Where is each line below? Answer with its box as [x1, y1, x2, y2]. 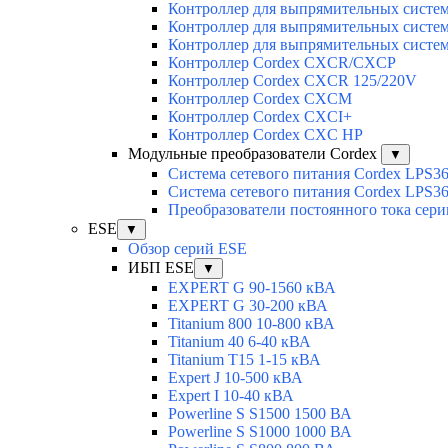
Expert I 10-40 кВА [168, 387, 294, 405]
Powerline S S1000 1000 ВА [168, 423, 352, 441]
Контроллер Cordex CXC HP [168, 126, 363, 144]
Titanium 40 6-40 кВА [168, 333, 311, 351]
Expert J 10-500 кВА [168, 369, 303, 387]
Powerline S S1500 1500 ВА [168, 405, 352, 423]
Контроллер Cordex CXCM [168, 90, 352, 108]
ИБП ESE [128, 259, 194, 277]
